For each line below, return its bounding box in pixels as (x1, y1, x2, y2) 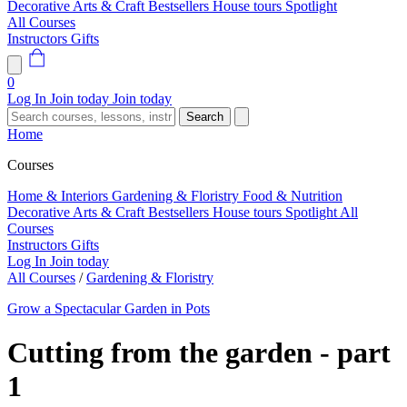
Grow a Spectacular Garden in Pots (7, 301, 210, 316)
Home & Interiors (7, 188, 112, 203)
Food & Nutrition (243, 188, 342, 203)
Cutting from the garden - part (7, 336, 391, 370)
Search (186, 110, 223, 124)
